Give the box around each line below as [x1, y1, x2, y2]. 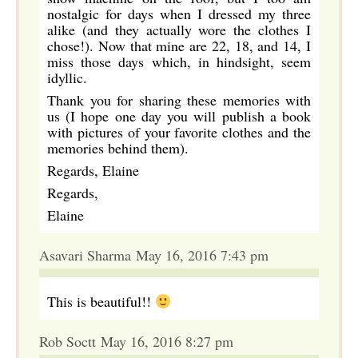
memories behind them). [47, 138, 189, 157]
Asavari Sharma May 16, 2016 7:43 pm [39, 245, 268, 265]
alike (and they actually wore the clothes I [47, 20, 311, 39]
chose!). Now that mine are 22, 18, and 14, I [47, 36, 311, 55]
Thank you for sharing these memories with [47, 90, 311, 109]
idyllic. [47, 68, 87, 87]
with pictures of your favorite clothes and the [47, 122, 311, 141]
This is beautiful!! [47, 292, 155, 311]
